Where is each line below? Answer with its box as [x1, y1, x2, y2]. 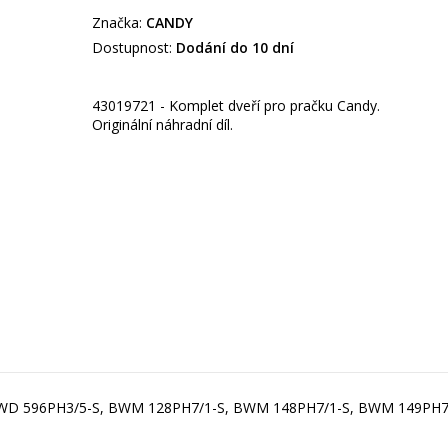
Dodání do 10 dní [175, 38, 294, 58]
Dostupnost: [91, 38, 172, 58]
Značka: [91, 13, 142, 33]
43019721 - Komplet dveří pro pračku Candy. [91, 96, 380, 116]
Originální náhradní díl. [91, 115, 233, 135]
